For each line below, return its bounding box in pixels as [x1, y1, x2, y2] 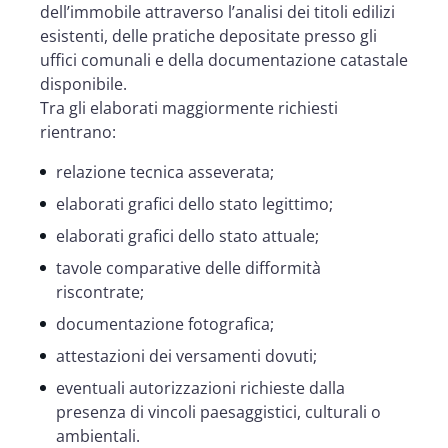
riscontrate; [56, 280, 144, 303]
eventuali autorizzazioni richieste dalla [56, 376, 345, 399]
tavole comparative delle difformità [56, 256, 321, 279]
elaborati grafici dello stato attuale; [56, 224, 319, 247]
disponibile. [40, 72, 127, 95]
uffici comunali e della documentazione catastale [40, 48, 408, 71]
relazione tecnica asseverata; [56, 160, 274, 183]
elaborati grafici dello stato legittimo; [56, 192, 333, 215]
